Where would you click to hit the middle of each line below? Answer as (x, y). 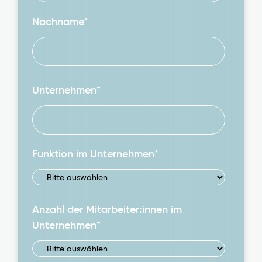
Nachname (58, 21)
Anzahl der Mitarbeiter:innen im (107, 209)
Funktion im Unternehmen (93, 154)
